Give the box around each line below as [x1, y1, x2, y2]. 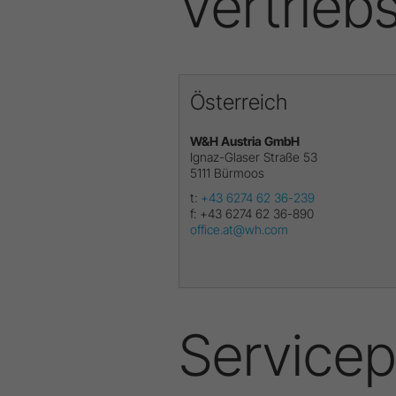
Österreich [190, 88, 287, 115]
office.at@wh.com [190, 221, 288, 237]
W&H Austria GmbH [190, 133, 300, 148]
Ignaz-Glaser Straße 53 [190, 148, 317, 164]
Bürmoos [214, 164, 264, 180]
